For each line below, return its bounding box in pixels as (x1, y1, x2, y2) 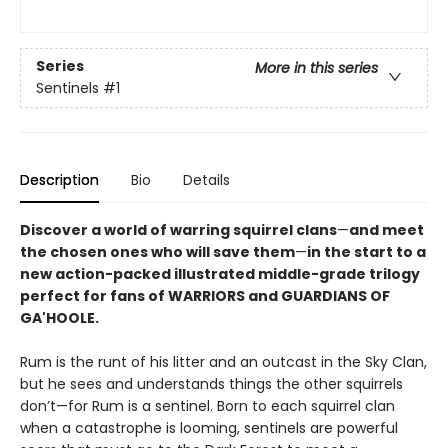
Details (183, 170, 230, 190)
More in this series (255, 58, 378, 79)
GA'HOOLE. (20, 308, 99, 328)
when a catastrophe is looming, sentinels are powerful (20, 418, 398, 438)
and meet (349, 220, 424, 240)
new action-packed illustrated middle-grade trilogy (20, 264, 420, 284)
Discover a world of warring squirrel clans (20, 220, 337, 240)
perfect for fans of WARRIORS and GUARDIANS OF (20, 286, 390, 306)
